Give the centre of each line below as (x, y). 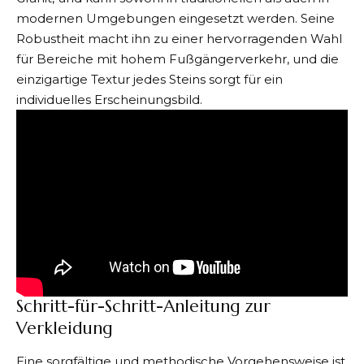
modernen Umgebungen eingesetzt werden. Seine (175, 18)
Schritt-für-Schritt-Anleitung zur (143, 307)
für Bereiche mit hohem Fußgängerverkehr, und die (178, 58)
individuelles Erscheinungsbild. (109, 99)
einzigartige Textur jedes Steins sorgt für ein (149, 79)
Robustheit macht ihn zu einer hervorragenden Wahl (179, 38)
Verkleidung (65, 329)
